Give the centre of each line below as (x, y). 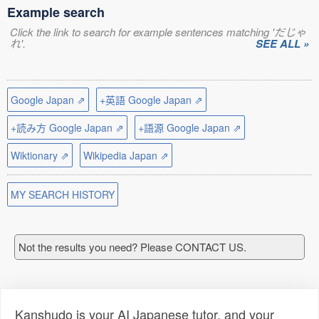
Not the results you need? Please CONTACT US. (132, 247)
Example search (56, 12)
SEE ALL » (282, 43)
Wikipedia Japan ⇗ (126, 155)
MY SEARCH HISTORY (63, 194)
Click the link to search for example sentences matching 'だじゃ (158, 32)
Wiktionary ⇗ (40, 155)
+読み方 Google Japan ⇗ (67, 127)
